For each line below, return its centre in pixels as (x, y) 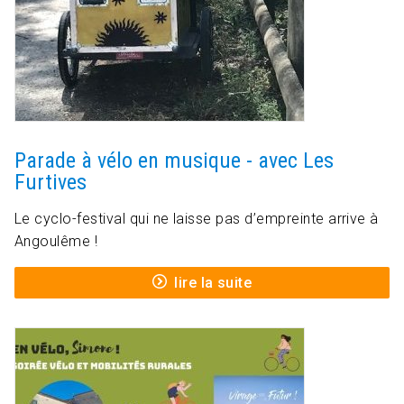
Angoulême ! (56, 242)
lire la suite (213, 283)
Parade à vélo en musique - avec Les (174, 161)
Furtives (50, 183)
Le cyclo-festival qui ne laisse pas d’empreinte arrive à (197, 219)
